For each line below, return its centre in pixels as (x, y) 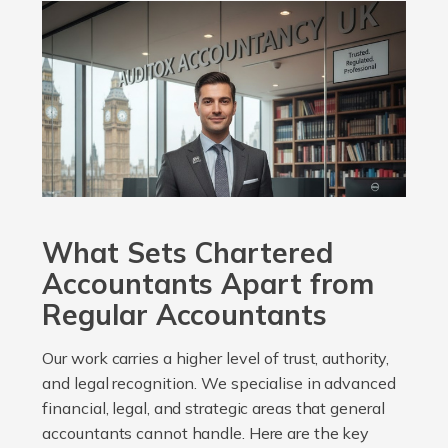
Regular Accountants (184, 314)
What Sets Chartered (187, 252)
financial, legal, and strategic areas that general (213, 407)
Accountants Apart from (208, 283)
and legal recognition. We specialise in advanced (219, 382)
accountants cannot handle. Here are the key (206, 432)
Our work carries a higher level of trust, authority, (216, 357)
